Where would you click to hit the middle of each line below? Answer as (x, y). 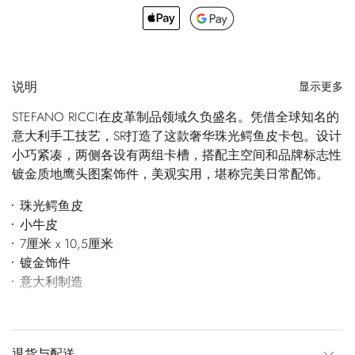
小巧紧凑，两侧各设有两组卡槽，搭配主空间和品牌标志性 (177, 155)
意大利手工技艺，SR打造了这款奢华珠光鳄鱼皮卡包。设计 (177, 136)
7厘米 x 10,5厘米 (66, 243)
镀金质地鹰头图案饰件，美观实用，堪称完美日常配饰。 (170, 174)
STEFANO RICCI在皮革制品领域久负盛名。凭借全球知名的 (176, 116)
